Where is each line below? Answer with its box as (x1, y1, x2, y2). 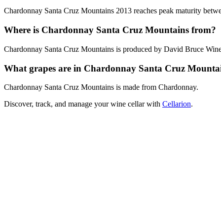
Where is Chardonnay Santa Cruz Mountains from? (4, 25, 216, 36)
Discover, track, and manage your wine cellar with (4, 100, 162, 109)
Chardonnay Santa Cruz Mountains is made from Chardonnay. (4, 83, 198, 92)
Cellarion (162, 100, 191, 109)
